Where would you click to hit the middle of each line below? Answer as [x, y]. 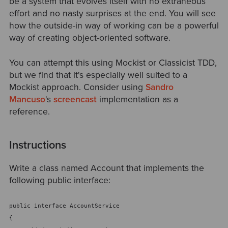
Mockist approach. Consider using [76, 87]
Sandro [159, 87]
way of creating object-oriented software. [90, 38]
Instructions [37, 145]
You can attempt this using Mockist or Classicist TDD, [113, 63]
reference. [29, 111]
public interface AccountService [64, 206]
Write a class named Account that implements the [106, 168]
